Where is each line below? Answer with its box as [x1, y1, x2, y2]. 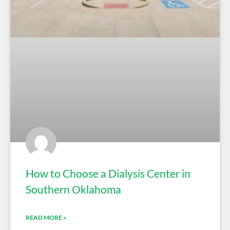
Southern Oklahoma [26, 182, 121, 196]
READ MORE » [26, 213, 66, 221]
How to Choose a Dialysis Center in [26, 166, 190, 180]
